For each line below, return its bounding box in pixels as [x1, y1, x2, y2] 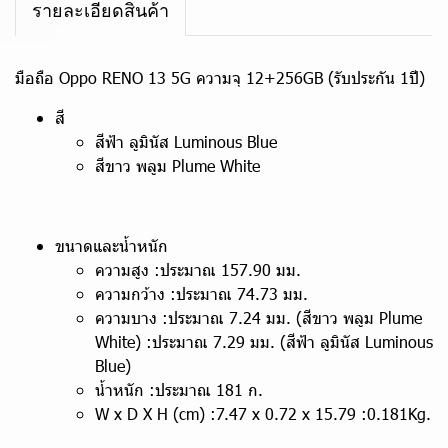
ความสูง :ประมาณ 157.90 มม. [95, 259, 301, 280]
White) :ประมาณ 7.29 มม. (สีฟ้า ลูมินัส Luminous [95, 331, 433, 352]
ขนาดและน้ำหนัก [55, 235, 168, 256]
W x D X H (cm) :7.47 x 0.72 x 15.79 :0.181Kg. [95, 403, 431, 424]
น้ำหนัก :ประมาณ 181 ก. [95, 379, 263, 400]
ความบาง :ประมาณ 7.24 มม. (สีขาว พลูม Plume [95, 307, 422, 328]
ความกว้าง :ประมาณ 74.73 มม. [95, 283, 308, 304]
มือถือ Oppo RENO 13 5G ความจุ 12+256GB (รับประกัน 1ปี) [15, 67, 425, 88]
